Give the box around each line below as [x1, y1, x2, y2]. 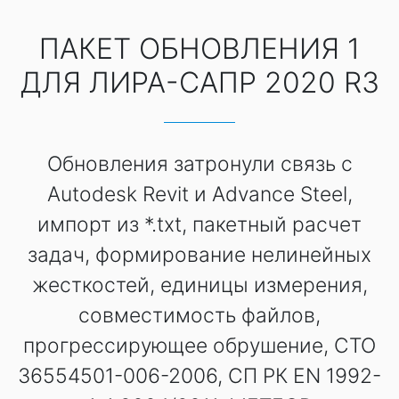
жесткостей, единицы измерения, [31, 273, 368, 298]
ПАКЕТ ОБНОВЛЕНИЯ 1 [39, 31, 360, 67]
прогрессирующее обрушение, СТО [23, 333, 376, 359]
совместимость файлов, [78, 303, 321, 329]
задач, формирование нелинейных [28, 242, 371, 268]
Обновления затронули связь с [46, 151, 353, 177]
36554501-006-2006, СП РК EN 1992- [18, 363, 381, 389]
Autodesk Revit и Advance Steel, [46, 182, 353, 208]
